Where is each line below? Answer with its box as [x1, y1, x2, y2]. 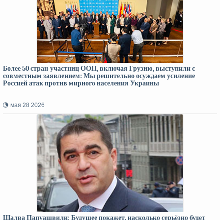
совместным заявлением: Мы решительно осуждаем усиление [3, 72, 195, 80]
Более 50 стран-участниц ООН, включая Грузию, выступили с [3, 64, 195, 73]
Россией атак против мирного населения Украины [3, 79, 159, 87]
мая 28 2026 [10, 102, 45, 109]
